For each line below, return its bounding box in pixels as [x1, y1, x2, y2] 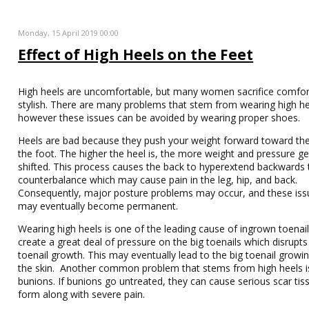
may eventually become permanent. [18, 199, 179, 212]
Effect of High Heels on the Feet [18, 45, 254, 64]
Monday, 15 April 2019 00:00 [18, 28, 119, 38]
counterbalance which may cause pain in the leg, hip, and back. [18, 173, 298, 186]
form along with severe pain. [18, 288, 146, 301]
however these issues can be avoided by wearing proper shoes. [18, 111, 301, 124]
